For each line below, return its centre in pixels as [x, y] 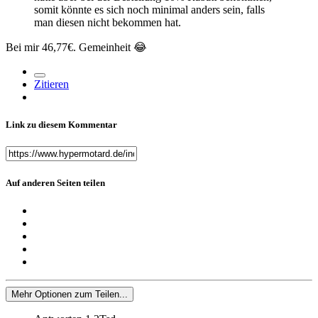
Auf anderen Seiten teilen [55, 182]
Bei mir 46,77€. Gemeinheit [70, 48]
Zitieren [51, 84]
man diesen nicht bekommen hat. [109, 23]
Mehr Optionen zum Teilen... [70, 294]
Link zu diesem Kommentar [61, 125]
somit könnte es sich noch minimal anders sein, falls [149, 10]
